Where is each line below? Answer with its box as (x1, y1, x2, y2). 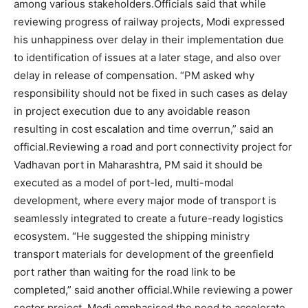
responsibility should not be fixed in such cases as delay (14, 87, 287, 100)
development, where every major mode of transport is (14, 194, 276, 208)
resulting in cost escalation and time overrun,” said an (14, 122, 274, 136)
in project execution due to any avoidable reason (14, 104, 250, 118)
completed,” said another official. (14, 283, 173, 297)
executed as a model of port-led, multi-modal (14, 176, 234, 190)
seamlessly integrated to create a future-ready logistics (14, 212, 283, 225)
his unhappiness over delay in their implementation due (14, 33, 284, 47)
